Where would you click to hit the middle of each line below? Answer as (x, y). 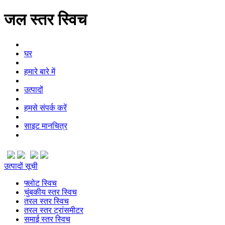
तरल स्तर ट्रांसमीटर (54, 210)
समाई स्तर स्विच (47, 219)
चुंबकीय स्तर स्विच (50, 192)
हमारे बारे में (40, 71)
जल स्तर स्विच (45, 20)
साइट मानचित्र (46, 126)
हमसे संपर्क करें (45, 107)
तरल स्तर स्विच (46, 201)
